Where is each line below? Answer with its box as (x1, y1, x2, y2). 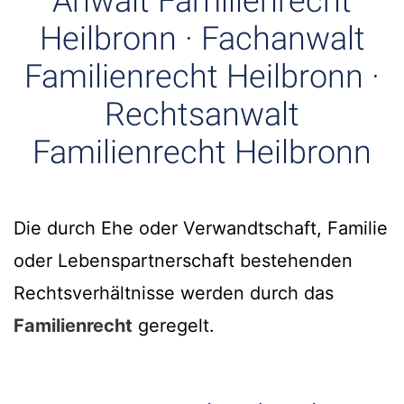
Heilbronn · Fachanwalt (39, 20, 365, 59)
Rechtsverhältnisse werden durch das (14, 282, 334, 305)
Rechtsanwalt (105, 96, 299, 134)
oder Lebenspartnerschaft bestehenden (14, 250, 353, 272)
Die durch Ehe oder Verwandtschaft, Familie (14, 217, 388, 240)
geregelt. (133, 315, 215, 337)
